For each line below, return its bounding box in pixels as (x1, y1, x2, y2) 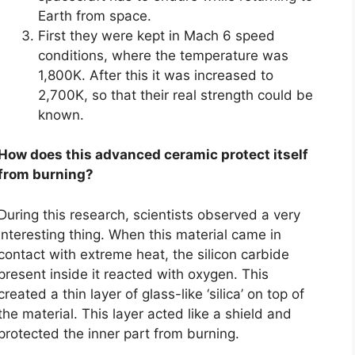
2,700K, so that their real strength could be (38, 86, 313, 103)
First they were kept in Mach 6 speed (38, 27, 275, 44)
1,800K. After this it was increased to (38, 67, 273, 83)
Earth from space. (38, 7, 151, 24)
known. (38, 106, 84, 123)
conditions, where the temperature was (38, 47, 288, 63)
